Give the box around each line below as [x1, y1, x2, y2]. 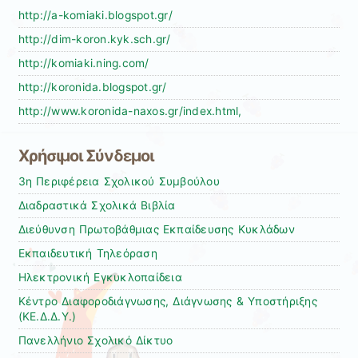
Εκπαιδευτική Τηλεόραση [18, 247, 157, 261]
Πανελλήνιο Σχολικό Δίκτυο [18, 334, 173, 348]
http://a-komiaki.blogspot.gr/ [18, 8, 173, 22]
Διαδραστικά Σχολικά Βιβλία [18, 199, 176, 213]
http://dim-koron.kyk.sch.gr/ [18, 32, 171, 46]
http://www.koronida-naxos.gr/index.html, [18, 104, 242, 117]
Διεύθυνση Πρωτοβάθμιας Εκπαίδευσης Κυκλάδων [18, 223, 295, 237]
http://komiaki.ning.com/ [18, 56, 149, 70]
